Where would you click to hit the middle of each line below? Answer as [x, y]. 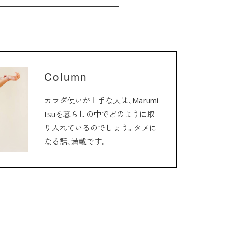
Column [66, 76]
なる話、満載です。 [76, 142]
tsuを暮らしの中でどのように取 [99, 114]
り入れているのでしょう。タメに [100, 128]
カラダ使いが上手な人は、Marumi [101, 101]
